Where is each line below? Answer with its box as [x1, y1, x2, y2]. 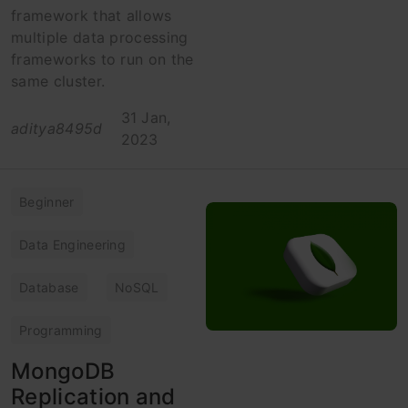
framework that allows [11, 5, 172, 25]
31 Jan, [120, 107, 171, 127]
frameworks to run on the [11, 49, 194, 68]
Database [19, 279, 79, 295]
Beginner [19, 193, 75, 209]
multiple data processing [11, 27, 189, 46]
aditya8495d [11, 118, 103, 138]
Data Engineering [19, 236, 127, 252]
